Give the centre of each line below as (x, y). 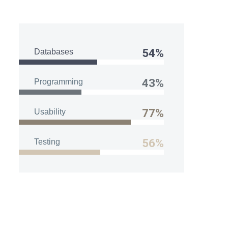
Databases (54, 51)
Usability (50, 111)
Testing (47, 141)
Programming (59, 81)
